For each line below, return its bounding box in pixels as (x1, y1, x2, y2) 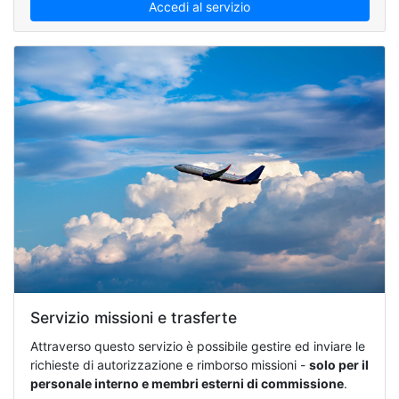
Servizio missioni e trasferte (29, 308, 237, 328)
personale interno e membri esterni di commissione (29, 375, 344, 391)
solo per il (308, 356, 369, 372)
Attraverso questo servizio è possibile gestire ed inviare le (29, 338, 365, 354)
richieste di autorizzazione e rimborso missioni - (29, 356, 309, 372)
